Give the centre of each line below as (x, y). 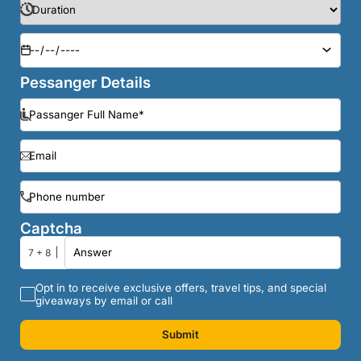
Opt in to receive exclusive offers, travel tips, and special (181, 287)
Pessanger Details (85, 82)
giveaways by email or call (104, 300)
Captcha (51, 228)
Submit (180, 334)
